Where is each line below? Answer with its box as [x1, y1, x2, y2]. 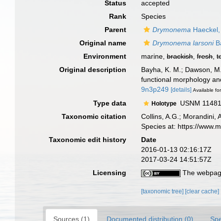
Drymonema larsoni [152, 39, 214, 47]
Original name [79, 39, 127, 47]
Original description [59, 66, 127, 74]
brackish [167, 52, 193, 60]
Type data [93, 99, 127, 107]
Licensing [93, 168, 127, 177]
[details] [171, 86, 192, 93]
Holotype [151, 100, 179, 107]
